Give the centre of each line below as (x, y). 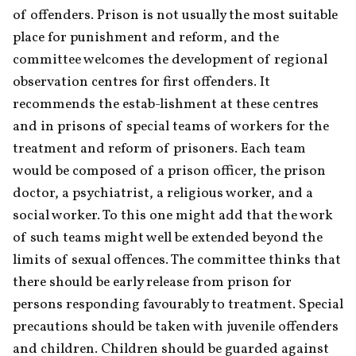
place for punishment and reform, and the (146, 37)
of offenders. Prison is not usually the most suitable (175, 15)
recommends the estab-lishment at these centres (166, 104)
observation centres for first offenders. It (141, 82)
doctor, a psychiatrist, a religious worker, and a (163, 193)
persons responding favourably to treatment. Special (178, 304)
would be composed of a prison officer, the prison (169, 171)
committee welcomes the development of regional (170, 60)
